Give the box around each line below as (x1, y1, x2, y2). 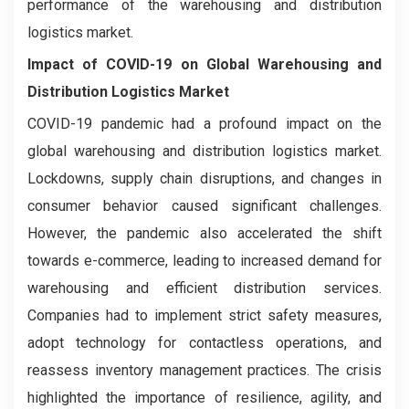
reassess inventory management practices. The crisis (27, 362, 382, 380)
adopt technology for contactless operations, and (27, 334, 382, 352)
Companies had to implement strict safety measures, (27, 307, 382, 325)
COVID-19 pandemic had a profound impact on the (27, 115, 382, 133)
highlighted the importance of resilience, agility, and (27, 389, 382, 407)
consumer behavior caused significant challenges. (27, 197, 382, 215)
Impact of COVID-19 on (27, 56, 206, 74)
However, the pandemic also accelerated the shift (27, 225, 382, 243)
